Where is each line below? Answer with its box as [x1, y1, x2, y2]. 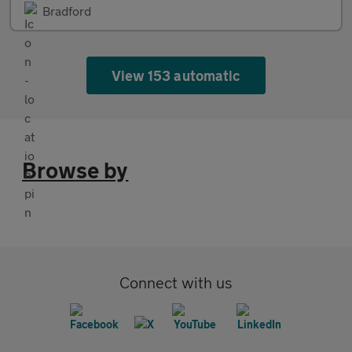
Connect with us [119, 273, 233, 291]
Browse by [22, 156, 129, 183]
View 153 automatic [112, 66, 240, 84]
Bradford [42, 2, 91, 18]
